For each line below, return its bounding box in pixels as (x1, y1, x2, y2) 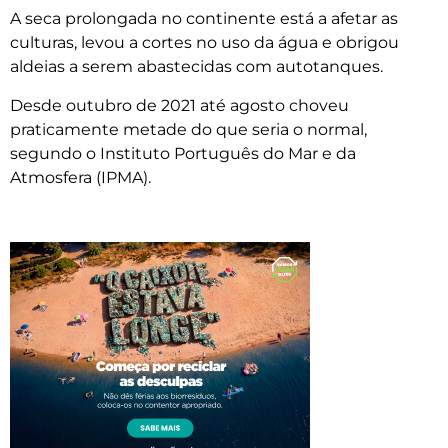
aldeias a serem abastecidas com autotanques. (10, 57, 383, 77)
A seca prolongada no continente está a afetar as (10, 9, 398, 29)
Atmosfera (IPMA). (10, 167, 151, 187)
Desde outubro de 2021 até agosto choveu (10, 95, 349, 115)
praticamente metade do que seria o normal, (10, 119, 367, 139)
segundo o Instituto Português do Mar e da (10, 143, 356, 163)
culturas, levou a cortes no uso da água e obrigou (10, 33, 399, 53)
